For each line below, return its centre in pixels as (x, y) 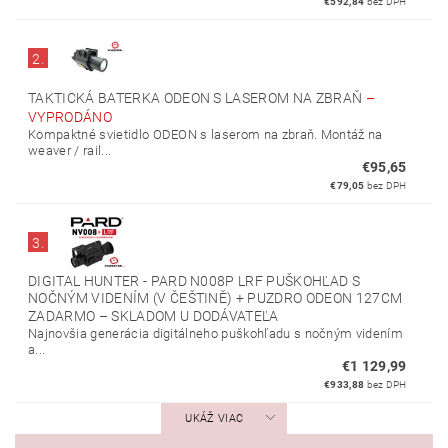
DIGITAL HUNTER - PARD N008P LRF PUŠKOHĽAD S (194, 281)
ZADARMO (63, 316)
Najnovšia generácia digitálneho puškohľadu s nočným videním (216, 334)
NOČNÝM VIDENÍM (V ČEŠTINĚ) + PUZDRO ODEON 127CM (215, 298)
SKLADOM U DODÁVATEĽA (195, 316)
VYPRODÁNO (70, 117)
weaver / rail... (70, 151)
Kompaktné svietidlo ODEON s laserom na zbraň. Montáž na (205, 135)
